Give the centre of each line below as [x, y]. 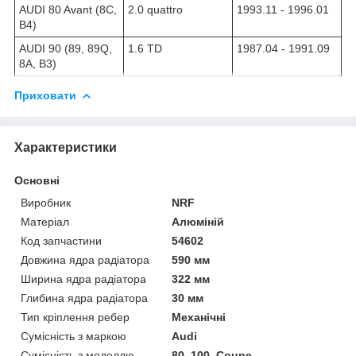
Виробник [46, 202]
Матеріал [45, 221]
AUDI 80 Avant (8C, [68, 9]
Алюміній [198, 221]
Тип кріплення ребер [75, 317]
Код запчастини [61, 240]
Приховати [45, 95]
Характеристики [66, 147]
